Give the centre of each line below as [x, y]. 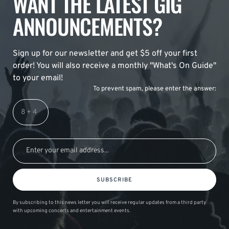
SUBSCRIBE [114, 180]
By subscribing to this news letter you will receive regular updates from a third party [109, 202]
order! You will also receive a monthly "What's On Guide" [114, 66]
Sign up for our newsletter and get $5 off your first [105, 53]
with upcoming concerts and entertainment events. [72, 211]
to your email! [38, 78]
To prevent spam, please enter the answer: [155, 89]
